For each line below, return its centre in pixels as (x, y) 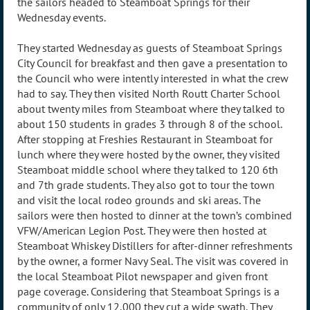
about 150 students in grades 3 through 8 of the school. (149, 124)
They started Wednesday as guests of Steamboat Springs (150, 47)
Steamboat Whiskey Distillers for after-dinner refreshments (155, 245)
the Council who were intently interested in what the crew (153, 78)
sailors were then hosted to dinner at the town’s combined (155, 215)
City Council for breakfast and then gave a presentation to (153, 63)
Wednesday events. (62, 17)
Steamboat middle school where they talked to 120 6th (148, 169)
